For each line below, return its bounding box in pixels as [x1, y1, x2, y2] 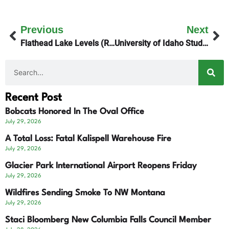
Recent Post [5, 92, 62, 103]
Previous [20, 24, 63, 35]
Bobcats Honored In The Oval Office [5, 107, 144, 116]
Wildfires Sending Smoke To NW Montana [5, 188, 165, 197]
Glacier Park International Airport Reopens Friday [5, 161, 197, 170]
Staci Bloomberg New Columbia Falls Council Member [5, 215, 211, 224]
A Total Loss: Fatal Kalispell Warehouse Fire [5, 134, 171, 143]
